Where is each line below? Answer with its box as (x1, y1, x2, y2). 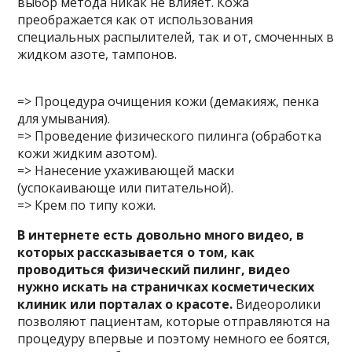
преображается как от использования (17, 11, 254, 28)
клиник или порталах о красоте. (17, 295, 233, 313)
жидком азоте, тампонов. (17, 46, 178, 63)
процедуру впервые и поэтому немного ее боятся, (17, 330, 331, 347)
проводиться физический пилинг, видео (17, 261, 291, 278)
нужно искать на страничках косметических (17, 278, 315, 295)
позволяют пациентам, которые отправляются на (17, 313, 331, 330)
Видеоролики (233, 295, 321, 313)
